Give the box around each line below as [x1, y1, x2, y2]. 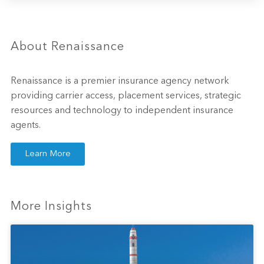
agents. [11, 121, 41, 131]
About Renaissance [11, 41, 124, 54]
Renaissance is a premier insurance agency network [11, 77, 229, 87]
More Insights [11, 201, 92, 213]
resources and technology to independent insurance [11, 106, 233, 116]
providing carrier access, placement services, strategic [11, 91, 241, 101]
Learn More [25, 150, 71, 159]
